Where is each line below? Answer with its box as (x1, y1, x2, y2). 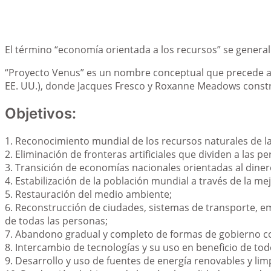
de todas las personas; (5, 214, 108, 227)
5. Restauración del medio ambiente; (5, 187, 172, 201)
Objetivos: (5, 104, 76, 122)
